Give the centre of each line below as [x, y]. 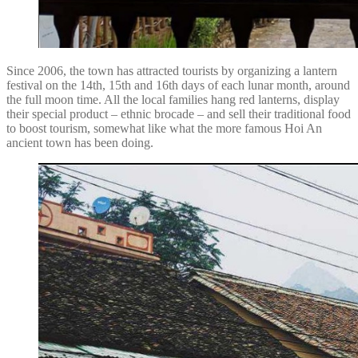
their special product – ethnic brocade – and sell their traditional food [179, 113]
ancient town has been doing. [80, 142]
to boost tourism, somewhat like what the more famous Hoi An [164, 128]
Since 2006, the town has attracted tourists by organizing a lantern [172, 70]
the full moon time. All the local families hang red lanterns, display [173, 99]
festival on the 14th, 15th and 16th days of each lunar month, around [178, 85]
